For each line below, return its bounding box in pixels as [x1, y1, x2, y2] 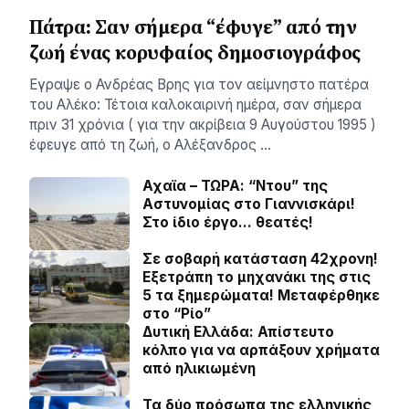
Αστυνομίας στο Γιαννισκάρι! [142, 194, 355, 213]
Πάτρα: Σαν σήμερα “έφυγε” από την [29, 13, 357, 40]
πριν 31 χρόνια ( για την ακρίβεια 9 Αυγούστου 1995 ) [29, 115, 376, 133]
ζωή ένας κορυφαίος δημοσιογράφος [29, 38, 362, 66]
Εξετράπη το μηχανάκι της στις [142, 267, 371, 286]
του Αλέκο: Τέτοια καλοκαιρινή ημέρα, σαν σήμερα [29, 95, 362, 113]
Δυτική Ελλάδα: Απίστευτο [142, 322, 334, 341]
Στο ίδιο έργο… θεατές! [142, 213, 313, 231]
